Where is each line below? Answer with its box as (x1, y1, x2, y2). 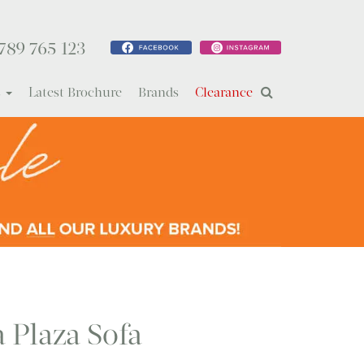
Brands (138, 84, 179, 100)
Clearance (195, 84, 253, 100)
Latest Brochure (28, 84, 122, 100)
